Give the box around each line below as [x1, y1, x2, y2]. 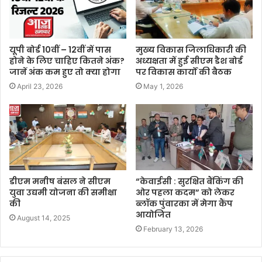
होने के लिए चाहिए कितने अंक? [9, 55, 125, 67]
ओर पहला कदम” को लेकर [136, 186, 235, 198]
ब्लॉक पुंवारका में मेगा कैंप [136, 197, 233, 209]
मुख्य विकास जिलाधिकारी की [136, 44, 246, 56]
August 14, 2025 [17, 213, 70, 222]
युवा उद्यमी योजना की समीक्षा [9, 186, 117, 198]
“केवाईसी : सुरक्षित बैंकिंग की [136, 175, 243, 187]
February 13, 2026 [143, 224, 203, 233]
